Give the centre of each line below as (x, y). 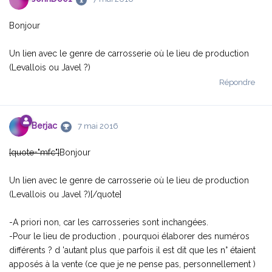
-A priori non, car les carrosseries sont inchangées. (109, 222)
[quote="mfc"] (34, 152)
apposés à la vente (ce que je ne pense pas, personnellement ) (132, 264)
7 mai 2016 (98, 126)
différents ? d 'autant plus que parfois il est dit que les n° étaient (132, 250)
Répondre (237, 82)
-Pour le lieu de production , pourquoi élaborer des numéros (129, 236)
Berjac (44, 126)
